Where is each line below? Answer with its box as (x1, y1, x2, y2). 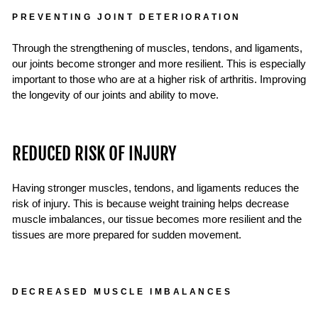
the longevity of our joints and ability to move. (12, 89, 219, 101)
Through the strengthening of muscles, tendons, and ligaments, (12, 42, 302, 54)
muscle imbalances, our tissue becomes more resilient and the (12, 213, 302, 225)
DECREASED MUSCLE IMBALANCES (12, 286, 233, 296)
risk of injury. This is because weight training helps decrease (12, 197, 289, 209)
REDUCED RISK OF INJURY (12, 142, 177, 165)
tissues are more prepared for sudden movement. (12, 229, 241, 241)
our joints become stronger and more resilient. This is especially (12, 57, 306, 70)
